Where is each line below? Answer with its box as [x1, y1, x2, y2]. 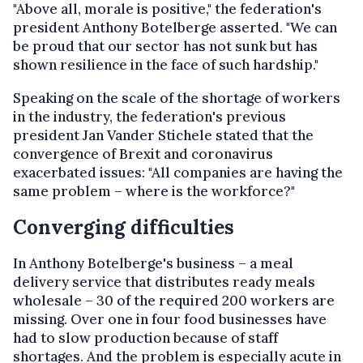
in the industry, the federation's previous [13, 107, 286, 126]
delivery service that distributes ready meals [13, 272, 315, 291]
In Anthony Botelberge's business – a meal [13, 254, 293, 272]
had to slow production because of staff [13, 328, 278, 347]
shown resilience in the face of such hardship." [13, 55, 318, 74]
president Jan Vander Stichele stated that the [13, 126, 314, 144]
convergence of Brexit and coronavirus [13, 144, 273, 163]
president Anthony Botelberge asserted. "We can [13, 18, 337, 36]
